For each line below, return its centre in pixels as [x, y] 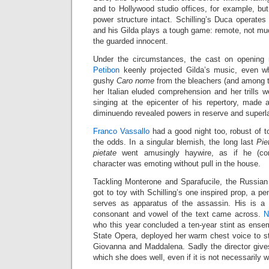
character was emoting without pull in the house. [177, 164]
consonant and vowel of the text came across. [179, 214]
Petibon [106, 70]
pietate [105, 153]
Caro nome [135, 81]
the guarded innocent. [131, 41]
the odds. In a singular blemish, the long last [175, 142]
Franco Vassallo [121, 131]
